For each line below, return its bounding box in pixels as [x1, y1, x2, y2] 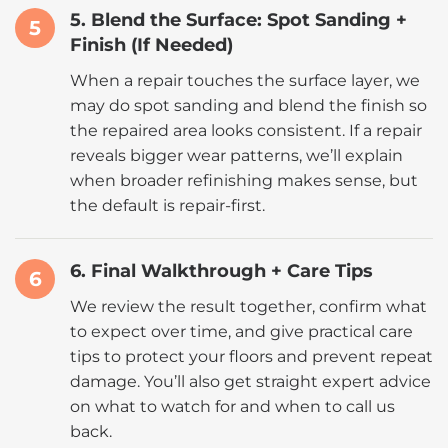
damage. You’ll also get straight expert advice [70, 372, 431, 391]
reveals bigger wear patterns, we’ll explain [70, 146, 403, 165]
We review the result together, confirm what [70, 297, 427, 316]
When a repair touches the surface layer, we [70, 71, 420, 90]
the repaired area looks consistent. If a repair [70, 121, 422, 140]
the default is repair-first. [70, 196, 265, 215]
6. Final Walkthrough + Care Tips [70, 260, 373, 282]
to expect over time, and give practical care [70, 322, 413, 341]
